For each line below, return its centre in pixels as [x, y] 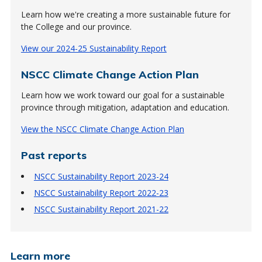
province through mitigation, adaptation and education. [125, 107]
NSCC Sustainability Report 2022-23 [101, 193]
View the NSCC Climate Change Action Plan [102, 129]
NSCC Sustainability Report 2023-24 [101, 176]
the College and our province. [76, 27]
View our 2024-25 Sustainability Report [94, 48]
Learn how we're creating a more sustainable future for [125, 14]
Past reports [54, 155]
